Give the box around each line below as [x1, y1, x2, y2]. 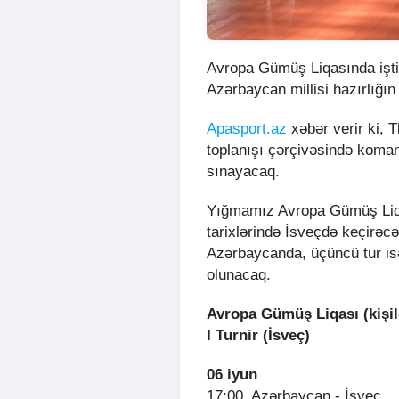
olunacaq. [207, 266, 271, 284]
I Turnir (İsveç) [207, 327, 310, 345]
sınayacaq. [207, 163, 280, 181]
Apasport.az [207, 120, 287, 138]
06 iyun [207, 366, 257, 384]
